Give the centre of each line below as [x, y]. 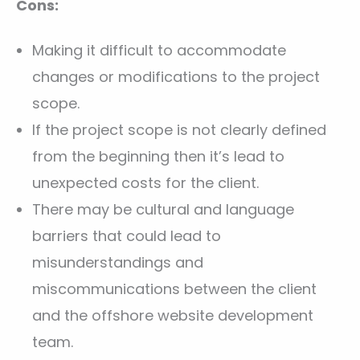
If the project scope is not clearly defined [179, 130]
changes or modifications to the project [176, 77]
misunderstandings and [118, 263]
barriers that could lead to [127, 236]
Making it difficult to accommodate [159, 51]
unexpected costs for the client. [145, 183]
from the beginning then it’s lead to [158, 157]
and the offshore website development [173, 316]
